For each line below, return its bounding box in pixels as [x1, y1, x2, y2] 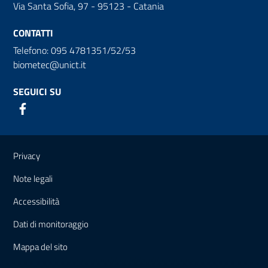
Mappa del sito [13, 239, 68, 254]
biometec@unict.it [13, 57, 86, 72]
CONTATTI [13, 25, 53, 40]
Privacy [13, 148, 40, 163]
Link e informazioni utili [3, 130, 170, 157]
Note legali [13, 171, 53, 185]
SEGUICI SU [13, 84, 61, 99]
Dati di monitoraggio [13, 217, 89, 231]
